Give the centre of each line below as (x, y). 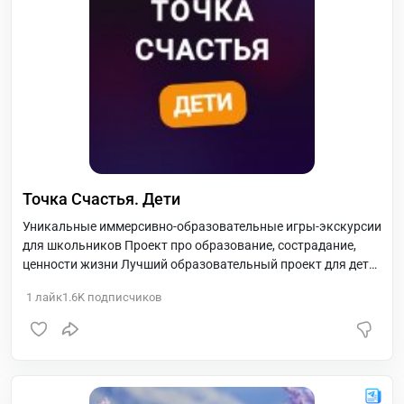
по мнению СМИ (70, 283)
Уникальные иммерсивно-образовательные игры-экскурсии (202, 226)
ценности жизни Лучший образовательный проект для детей (202, 264)
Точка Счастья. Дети (101, 199)
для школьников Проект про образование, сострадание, (189, 245)
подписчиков (123, 297)
